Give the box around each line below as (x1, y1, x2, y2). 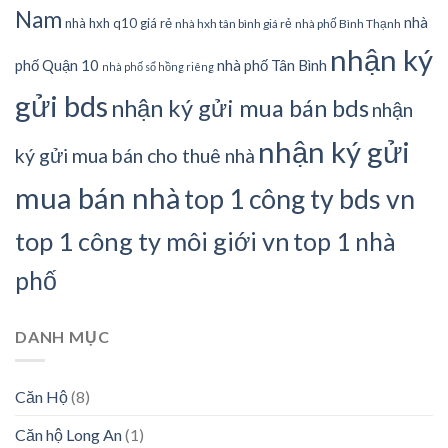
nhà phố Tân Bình (217, 55, 327, 74)
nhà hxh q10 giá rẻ (65, 14, 172, 31)
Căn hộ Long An (15, 425, 122, 445)
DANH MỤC (15, 326, 110, 346)
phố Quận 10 (15, 55, 99, 74)
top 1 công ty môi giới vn (15, 225, 290, 256)
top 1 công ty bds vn (184, 182, 415, 215)
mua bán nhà (15, 179, 181, 215)
